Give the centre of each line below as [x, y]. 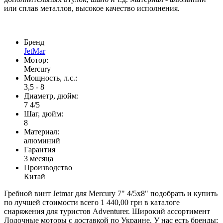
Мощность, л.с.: [51, 78]
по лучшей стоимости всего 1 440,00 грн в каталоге [92, 202]
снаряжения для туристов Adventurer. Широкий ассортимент [107, 211]
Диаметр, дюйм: [51, 96]
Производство [48, 167]
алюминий [42, 140]
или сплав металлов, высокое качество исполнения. [92, 8]
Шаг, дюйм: [44, 113]
